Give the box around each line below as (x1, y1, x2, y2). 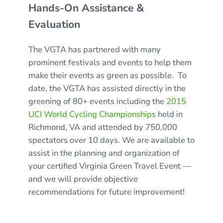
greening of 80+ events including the (28, 96, 166, 107)
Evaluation (28, 17, 80, 31)
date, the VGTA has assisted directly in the (28, 83, 186, 94)
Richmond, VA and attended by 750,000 (28, 121, 177, 133)
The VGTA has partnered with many (28, 44, 161, 55)
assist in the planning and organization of (28, 147, 180, 159)
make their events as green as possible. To (28, 70, 187, 81)
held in (155, 109, 183, 120)
